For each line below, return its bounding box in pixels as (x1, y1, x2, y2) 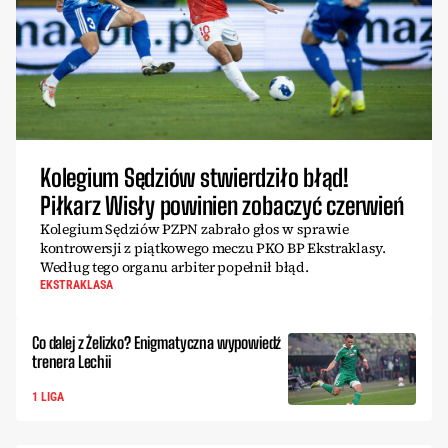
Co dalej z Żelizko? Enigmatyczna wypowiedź (32, 332, 282, 352)
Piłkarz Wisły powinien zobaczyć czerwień (40, 190, 404, 220)
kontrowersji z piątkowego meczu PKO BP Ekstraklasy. (40, 237, 386, 258)
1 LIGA (32, 389, 64, 404)
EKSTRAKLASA (40, 277, 113, 292)
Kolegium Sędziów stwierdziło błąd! (40, 162, 349, 192)
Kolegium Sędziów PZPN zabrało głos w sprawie (40, 218, 349, 239)
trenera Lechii (32, 351, 111, 371)
